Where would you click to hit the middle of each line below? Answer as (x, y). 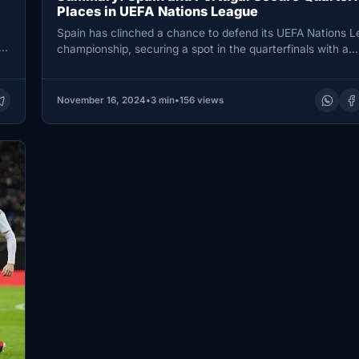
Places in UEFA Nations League (157, 12)
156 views (201, 101)
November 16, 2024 (101, 101)
